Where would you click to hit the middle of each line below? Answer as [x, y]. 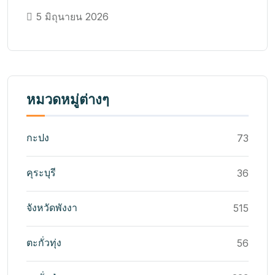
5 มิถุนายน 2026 [72, 16]
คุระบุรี [41, 173]
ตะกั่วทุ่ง [44, 243]
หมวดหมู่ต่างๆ [68, 100]
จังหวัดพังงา [52, 208]
